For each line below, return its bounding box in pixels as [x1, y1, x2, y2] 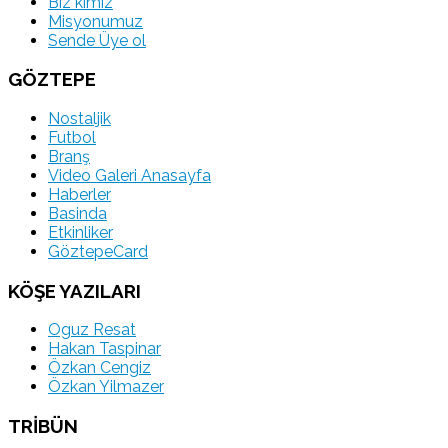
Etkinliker [48, 222, 113, 242]
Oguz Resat [48, 320, 136, 340]
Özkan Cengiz [48, 358, 151, 378]
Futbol [48, 127, 96, 147]
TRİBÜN [8, 415, 78, 438]
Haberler [48, 184, 111, 204]
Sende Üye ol [48, 30, 146, 50]
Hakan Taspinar [48, 339, 161, 359]
